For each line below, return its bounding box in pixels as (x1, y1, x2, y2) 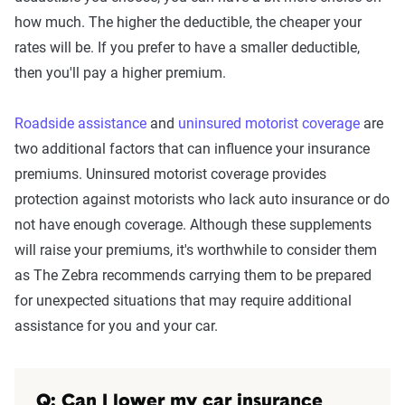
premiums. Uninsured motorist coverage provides (14, 165, 326, 184)
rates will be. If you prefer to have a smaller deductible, (14, 39, 360, 57)
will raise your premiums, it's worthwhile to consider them (14, 241, 377, 259)
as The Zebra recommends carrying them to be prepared (14, 267, 372, 285)
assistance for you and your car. (14, 317, 218, 335)
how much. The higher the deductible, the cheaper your (14, 14, 362, 32)
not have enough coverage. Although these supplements (14, 216, 372, 234)
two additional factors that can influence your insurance (14, 140, 370, 158)
